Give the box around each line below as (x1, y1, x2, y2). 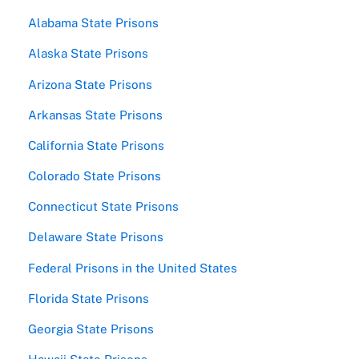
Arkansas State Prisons (28, 107, 163, 122)
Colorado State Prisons (28, 169, 162, 184)
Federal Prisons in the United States (28, 260, 238, 275)
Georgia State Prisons (28, 321, 155, 336)
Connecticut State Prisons (28, 200, 179, 214)
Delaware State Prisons (28, 230, 164, 244)
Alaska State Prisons (28, 46, 149, 61)
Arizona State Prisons (28, 77, 153, 91)
